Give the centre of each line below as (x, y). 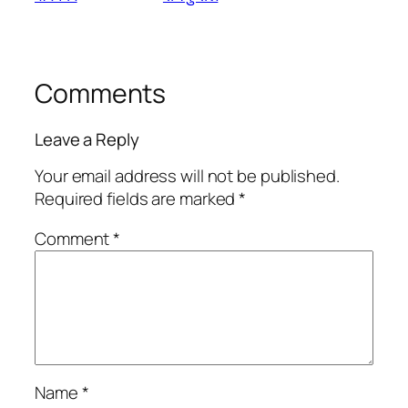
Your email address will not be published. (187, 176)
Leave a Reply (87, 139)
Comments (101, 94)
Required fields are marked (137, 199)
